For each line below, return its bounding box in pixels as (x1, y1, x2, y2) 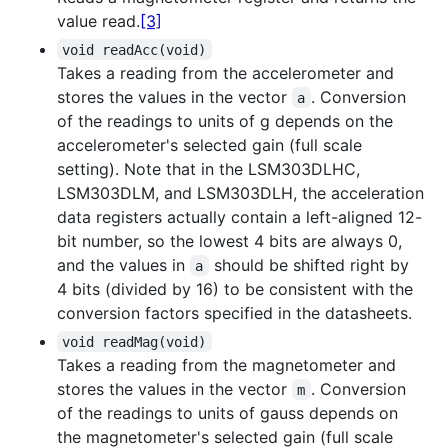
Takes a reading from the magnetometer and (57, 354, 396, 375)
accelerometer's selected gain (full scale (57, 134, 362, 155)
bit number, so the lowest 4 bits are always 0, (57, 230, 402, 251)
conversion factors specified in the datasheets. (57, 302, 412, 323)
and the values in (57, 254, 190, 275)
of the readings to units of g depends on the (57, 110, 393, 131)
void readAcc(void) (62, 41, 207, 58)
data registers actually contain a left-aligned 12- (57, 206, 422, 227)
